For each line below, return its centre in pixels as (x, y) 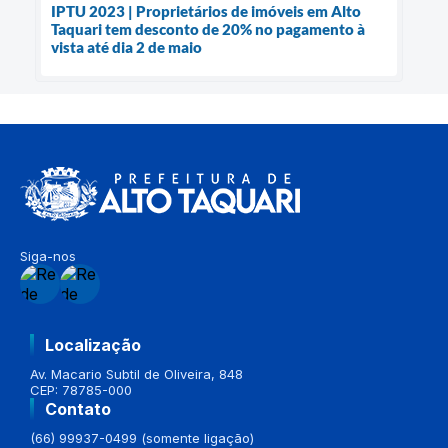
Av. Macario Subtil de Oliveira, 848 (136, 374)
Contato (78, 409)
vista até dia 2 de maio (126, 47)
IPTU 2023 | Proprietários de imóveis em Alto (206, 11)
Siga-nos (48, 256)
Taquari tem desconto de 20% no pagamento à (208, 29)
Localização (93, 345)
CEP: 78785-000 (81, 390)
